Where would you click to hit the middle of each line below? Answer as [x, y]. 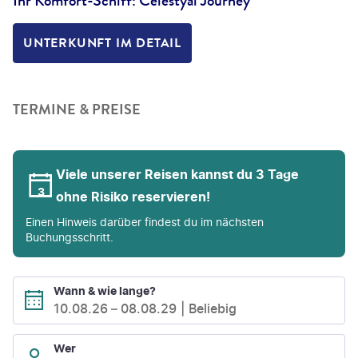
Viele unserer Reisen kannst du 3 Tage [177, 174]
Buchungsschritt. [70, 237]
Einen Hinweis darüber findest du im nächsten [145, 221]
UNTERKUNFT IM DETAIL [102, 43]
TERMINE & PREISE [77, 109]
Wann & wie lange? [105, 291]
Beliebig [213, 309]
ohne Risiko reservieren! [133, 196]
